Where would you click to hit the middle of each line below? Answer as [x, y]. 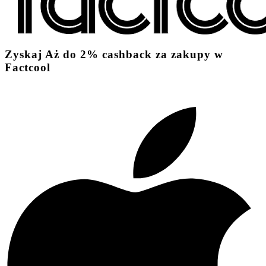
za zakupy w [189, 55]
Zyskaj [23, 55]
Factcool [28, 68]
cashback [127, 55]
